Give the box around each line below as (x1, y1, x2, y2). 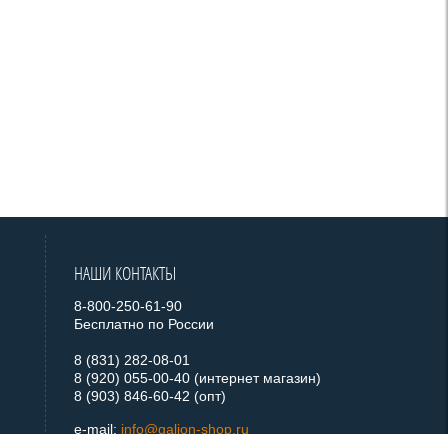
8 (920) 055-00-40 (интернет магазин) (74, 370, 322, 386)
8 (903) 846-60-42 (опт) (74, 388, 231, 404)
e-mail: (74, 421, 122, 437)
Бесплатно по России (74, 316, 215, 332)
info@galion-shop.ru (121, 421, 250, 437)
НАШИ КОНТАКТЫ (74, 261, 177, 285)
